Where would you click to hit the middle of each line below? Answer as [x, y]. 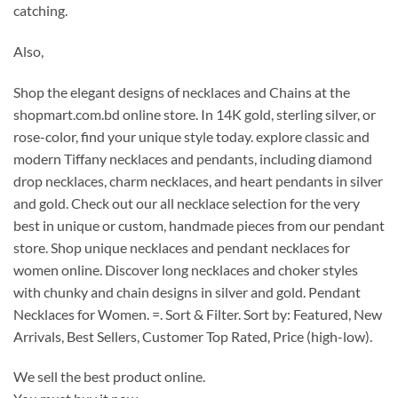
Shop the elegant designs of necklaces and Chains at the [182, 92]
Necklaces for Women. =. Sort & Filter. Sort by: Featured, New [198, 314]
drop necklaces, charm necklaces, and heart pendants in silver [198, 180]
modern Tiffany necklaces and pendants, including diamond [193, 158]
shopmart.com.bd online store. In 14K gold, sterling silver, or [195, 114]
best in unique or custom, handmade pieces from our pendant [199, 225]
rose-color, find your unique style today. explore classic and [191, 136]
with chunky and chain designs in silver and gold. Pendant [187, 291]
